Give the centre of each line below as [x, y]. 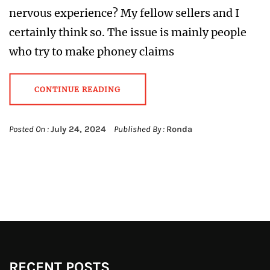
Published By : [139, 129]
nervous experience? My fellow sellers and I [124, 13]
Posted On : [30, 129]
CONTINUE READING [77, 89]
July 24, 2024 [78, 129]
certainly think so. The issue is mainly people [128, 32]
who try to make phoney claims [92, 51]
